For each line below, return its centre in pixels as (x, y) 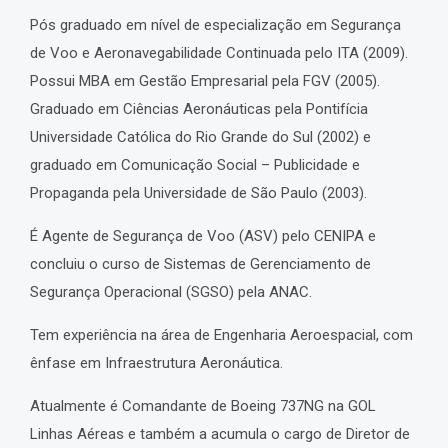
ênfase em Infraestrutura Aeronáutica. (156, 363)
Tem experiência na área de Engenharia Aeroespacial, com (221, 335)
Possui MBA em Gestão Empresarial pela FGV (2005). (205, 81)
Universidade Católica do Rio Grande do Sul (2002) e (200, 137)
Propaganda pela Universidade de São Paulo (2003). (198, 193)
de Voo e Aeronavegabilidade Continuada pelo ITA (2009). (219, 53)
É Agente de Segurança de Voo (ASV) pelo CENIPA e (203, 236)
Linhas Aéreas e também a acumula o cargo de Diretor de (220, 434)
